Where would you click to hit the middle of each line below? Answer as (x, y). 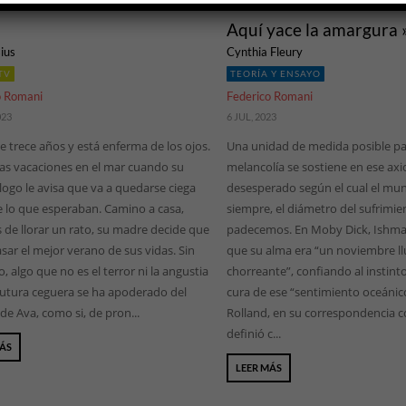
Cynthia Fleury (264, 52)
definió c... (253, 334)
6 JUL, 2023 (251, 117)
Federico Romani (269, 97)
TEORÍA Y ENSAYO (275, 74)
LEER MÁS (258, 368)
